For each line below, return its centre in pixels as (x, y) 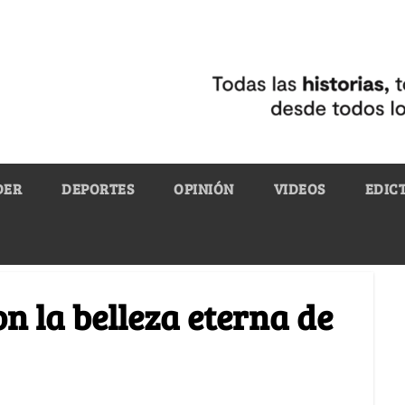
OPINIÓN (204, 188)
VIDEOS (299, 188)
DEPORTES (98, 188)
